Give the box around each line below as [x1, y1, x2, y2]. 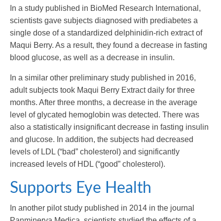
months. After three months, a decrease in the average [10, 98, 197, 107]
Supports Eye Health [10, 180, 151, 196]
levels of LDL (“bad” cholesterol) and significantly [10, 147, 180, 156]
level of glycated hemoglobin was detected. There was [10, 110, 199, 119]
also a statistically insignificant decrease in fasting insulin [10, 122, 209, 131]
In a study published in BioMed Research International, [10, 3, 201, 12]
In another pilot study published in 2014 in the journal [10, 204, 194, 213]
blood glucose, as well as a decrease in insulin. [10, 53, 175, 62]
